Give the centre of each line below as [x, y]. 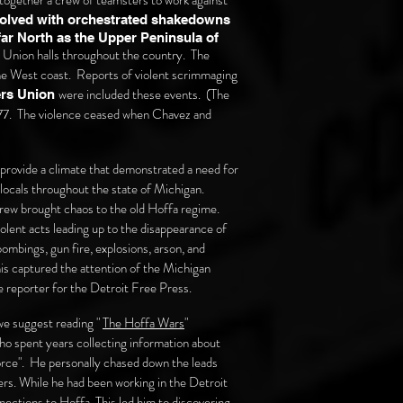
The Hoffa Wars [143, 323]
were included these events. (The [144, 94]
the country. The [165, 55]
